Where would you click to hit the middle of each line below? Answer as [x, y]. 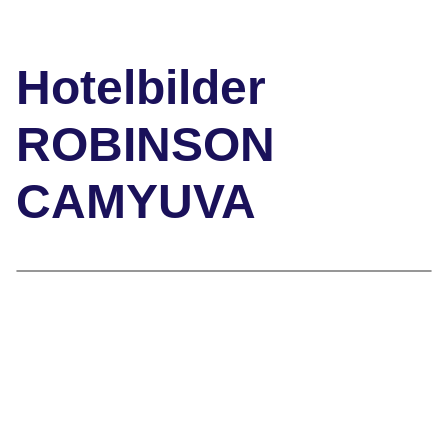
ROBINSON [145, 144]
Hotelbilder [141, 87]
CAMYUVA [136, 201]
